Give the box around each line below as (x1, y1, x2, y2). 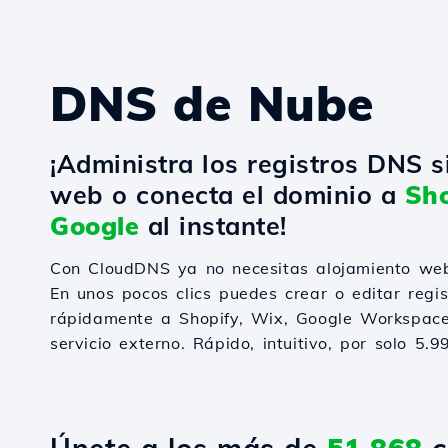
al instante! (139, 210, 287, 241)
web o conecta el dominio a (50, 179, 405, 210)
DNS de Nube (50, 73, 375, 133)
